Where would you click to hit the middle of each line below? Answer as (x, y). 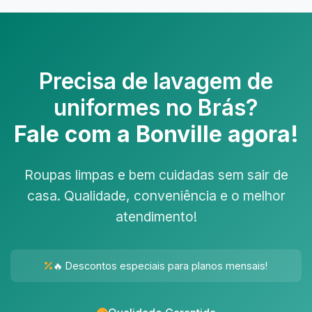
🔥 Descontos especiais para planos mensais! (160, 266)
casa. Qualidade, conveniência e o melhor (156, 196)
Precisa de (96, 81)
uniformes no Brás (150, 108)
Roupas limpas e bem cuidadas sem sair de (156, 175)
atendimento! (156, 217)
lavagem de (213, 81)
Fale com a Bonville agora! (156, 134)
